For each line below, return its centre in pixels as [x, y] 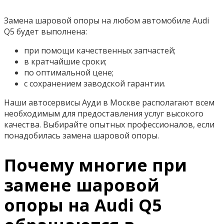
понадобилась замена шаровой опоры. [81, 135]
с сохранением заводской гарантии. [95, 83]
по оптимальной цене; [69, 72]
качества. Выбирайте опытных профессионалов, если [109, 124]
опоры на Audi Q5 [83, 205]
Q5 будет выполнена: [45, 31]
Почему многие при [95, 165]
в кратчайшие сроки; [65, 61]
